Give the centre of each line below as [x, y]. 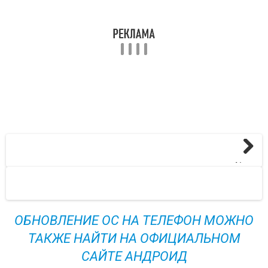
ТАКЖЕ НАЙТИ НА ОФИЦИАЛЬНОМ [134, 238]
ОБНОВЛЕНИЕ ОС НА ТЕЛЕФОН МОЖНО [134, 220]
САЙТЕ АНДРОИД [134, 256]
